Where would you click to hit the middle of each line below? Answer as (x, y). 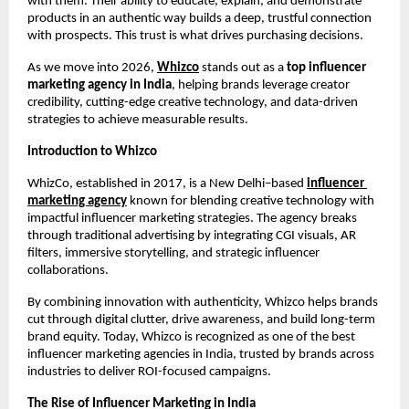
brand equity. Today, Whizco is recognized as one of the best (191, 337)
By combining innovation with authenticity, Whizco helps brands (203, 302)
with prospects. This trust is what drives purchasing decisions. (195, 36)
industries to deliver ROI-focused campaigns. (149, 372)
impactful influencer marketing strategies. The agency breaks (192, 218)
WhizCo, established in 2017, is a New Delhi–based (167, 184)
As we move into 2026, (92, 68)
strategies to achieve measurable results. (138, 120)
